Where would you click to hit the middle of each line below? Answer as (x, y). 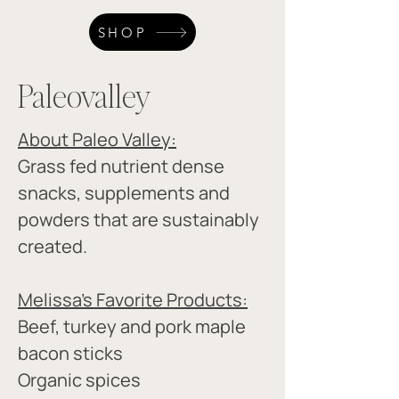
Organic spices (79, 380)
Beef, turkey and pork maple (134, 326)
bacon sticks (72, 353)
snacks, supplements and (126, 193)
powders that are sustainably (140, 220)
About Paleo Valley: (97, 139)
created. (53, 246)
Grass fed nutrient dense (123, 166)
